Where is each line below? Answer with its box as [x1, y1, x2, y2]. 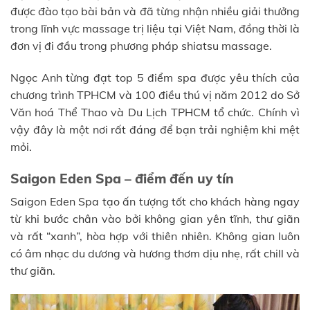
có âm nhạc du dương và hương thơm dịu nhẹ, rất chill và [10, 246, 300, 261]
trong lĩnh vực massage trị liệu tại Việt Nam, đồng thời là [10, 21, 300, 36]
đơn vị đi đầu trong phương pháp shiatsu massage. [10, 39, 272, 53]
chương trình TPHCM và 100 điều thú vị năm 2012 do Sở [10, 88, 300, 102]
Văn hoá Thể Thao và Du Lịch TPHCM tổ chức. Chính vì [10, 105, 300, 120]
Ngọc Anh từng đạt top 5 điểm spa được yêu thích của [10, 71, 300, 85]
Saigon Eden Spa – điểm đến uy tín [10, 170, 234, 187]
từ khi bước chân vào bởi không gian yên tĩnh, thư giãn [10, 212, 300, 226]
